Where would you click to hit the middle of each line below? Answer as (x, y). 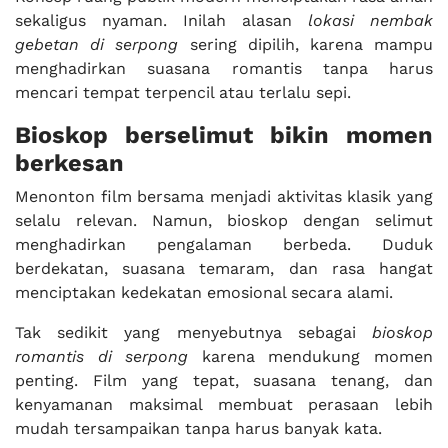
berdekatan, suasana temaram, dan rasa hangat (224, 268)
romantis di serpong (102, 356)
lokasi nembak (370, 20)
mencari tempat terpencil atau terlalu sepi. (183, 92)
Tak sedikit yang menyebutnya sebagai (193, 332)
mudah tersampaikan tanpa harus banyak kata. (198, 428)
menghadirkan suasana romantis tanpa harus (224, 68)
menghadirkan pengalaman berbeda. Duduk (224, 244)
